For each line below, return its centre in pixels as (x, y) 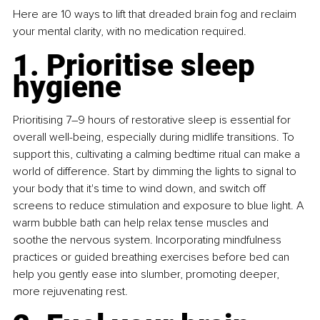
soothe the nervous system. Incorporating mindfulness (149, 240)
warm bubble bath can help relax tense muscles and (142, 222)
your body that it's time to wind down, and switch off (141, 188)
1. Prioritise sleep (137, 65)
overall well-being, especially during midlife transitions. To (155, 137)
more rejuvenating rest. (70, 291)
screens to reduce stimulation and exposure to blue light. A (160, 205)
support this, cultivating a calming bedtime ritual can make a (158, 154)
